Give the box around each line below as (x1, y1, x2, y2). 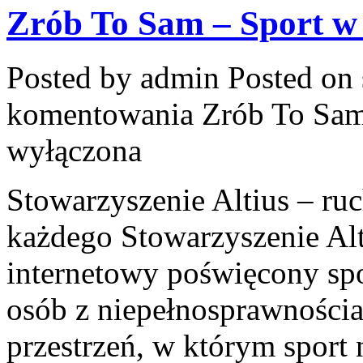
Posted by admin (6, 60, 228, 96)
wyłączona (6, 133, 142, 169)
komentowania (6, 96, 202, 132)
